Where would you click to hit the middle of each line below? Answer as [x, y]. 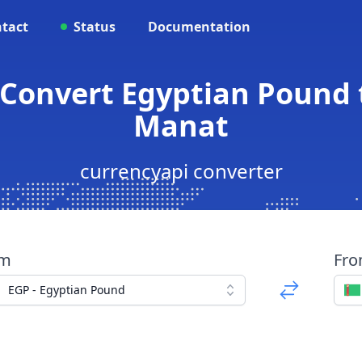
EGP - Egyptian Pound [66, 290]
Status [95, 27]
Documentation [199, 27]
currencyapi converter [181, 171]
